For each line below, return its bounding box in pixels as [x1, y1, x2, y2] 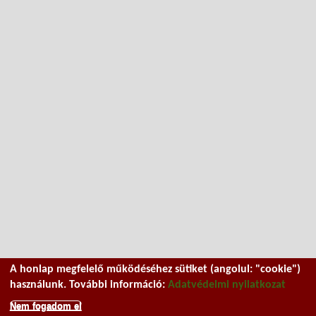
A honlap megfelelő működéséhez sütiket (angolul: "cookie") [9, 264, 300, 275]
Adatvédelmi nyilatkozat [167, 279, 286, 291]
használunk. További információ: [9, 279, 168, 291]
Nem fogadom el [9, 300, 82, 311]
